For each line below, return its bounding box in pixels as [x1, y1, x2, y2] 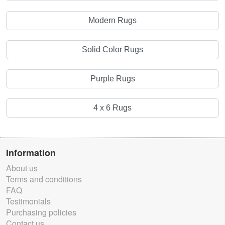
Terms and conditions [6, 173, 82, 185]
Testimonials [6, 195, 51, 207]
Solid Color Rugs [82, 45, 143, 54]
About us [6, 162, 38, 174]
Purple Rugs [90, 74, 135, 83]
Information [6, 146, 56, 160]
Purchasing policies [6, 206, 76, 218]
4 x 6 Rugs [93, 103, 132, 113]
